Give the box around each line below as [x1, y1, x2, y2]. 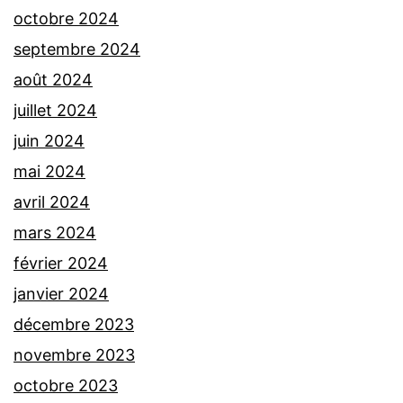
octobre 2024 [13, 9, 119, 29]
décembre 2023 [13, 315, 134, 335]
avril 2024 [13, 193, 90, 212]
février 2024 [13, 254, 108, 273]
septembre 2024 [13, 40, 140, 59]
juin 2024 [13, 131, 85, 151]
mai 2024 [13, 162, 85, 182]
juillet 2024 [13, 101, 97, 121]
